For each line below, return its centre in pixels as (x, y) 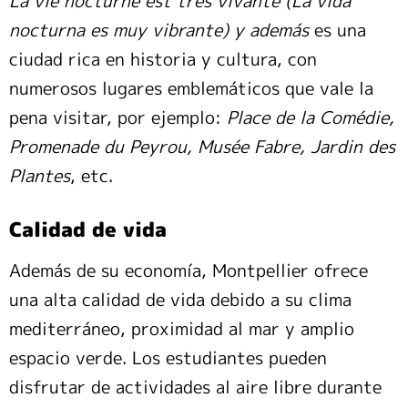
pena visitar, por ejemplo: (115, 118)
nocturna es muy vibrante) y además (162, 31)
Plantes (40, 176)
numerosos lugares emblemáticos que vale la (191, 89)
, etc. (92, 176)
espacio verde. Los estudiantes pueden (168, 358)
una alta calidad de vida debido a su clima (180, 300)
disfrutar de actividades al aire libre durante (195, 388)
